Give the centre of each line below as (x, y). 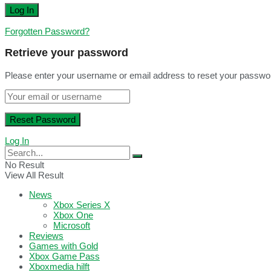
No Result (24, 165)
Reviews (46, 235)
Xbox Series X (82, 204)
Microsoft (72, 225)
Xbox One (73, 215)
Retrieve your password (67, 53)
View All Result (34, 175)
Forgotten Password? (47, 31)
